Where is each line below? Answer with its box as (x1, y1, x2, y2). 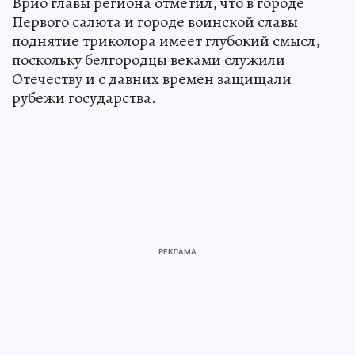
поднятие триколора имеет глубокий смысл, (12, 29, 320, 52)
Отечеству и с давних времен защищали (12, 67, 292, 90)
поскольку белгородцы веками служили (12, 48, 285, 71)
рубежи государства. (12, 86, 156, 109)
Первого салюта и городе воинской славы (12, 10, 298, 32)
